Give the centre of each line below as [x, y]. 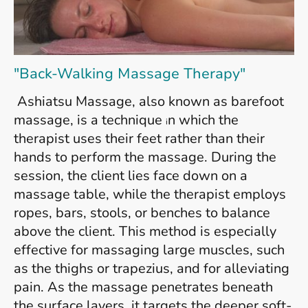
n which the [203, 120]
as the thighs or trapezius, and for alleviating [152, 268]
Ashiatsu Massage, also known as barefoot [151, 101]
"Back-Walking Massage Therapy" [130, 73]
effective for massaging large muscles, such [149, 250]
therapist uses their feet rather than [123, 138]
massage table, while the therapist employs [150, 194]
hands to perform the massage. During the [145, 157]
